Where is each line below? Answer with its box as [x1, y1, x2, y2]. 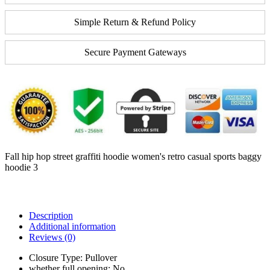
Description [29, 210, 73, 221]
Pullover [85, 253, 117, 263]
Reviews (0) [29, 232, 75, 243]
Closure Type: [29, 253, 85, 263]
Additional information [29, 221, 116, 232]
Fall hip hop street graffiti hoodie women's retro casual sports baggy [5, 151, 262, 162]
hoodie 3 [5, 162, 38, 173]
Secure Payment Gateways [84, 46, 186, 57]
